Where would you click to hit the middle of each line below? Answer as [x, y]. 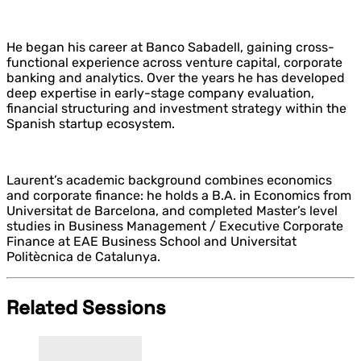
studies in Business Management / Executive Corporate [175, 226]
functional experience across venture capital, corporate [174, 62]
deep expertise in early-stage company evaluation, [160, 93]
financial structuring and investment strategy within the [176, 108]
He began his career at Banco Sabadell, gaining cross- [170, 47]
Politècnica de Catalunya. [83, 256]
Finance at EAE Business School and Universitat [151, 241]
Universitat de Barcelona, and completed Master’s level [172, 210]
